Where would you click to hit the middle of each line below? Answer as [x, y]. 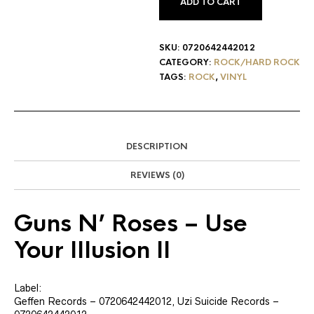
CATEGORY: [186, 62]
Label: [28, 288]
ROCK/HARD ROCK [257, 62]
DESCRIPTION [157, 146]
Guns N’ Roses [96, 224]
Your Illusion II [92, 251]
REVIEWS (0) [157, 175]
